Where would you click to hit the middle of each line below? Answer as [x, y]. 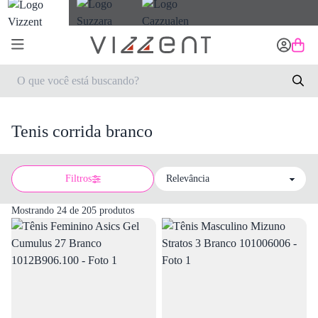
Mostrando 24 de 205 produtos [73, 210]
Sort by [27, 186]
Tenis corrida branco [82, 131]
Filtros [78, 179]
